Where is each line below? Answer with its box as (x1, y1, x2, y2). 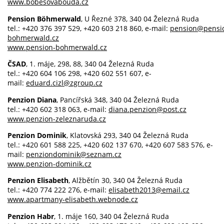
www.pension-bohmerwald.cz (7, 42, 107, 52)
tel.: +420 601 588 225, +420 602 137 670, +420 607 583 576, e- (7, 140, 213, 150)
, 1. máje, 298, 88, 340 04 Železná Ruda (26, 59, 154, 69)
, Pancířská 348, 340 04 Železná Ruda (56, 94, 179, 104)
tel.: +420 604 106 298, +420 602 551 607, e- (7, 68, 151, 78)
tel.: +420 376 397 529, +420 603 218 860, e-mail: (7, 23, 170, 33)
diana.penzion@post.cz (108, 104, 186, 114)
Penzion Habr (7, 211, 54, 221)
